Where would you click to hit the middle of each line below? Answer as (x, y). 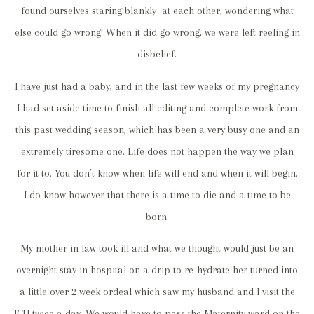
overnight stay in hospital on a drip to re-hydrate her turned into (157, 270)
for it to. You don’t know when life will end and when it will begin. (157, 173)
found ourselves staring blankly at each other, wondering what (157, 11)
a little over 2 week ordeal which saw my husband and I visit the (157, 292)
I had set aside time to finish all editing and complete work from (157, 108)
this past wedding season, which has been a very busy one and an (157, 130)
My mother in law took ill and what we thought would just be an (157, 248)
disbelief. (157, 55)
